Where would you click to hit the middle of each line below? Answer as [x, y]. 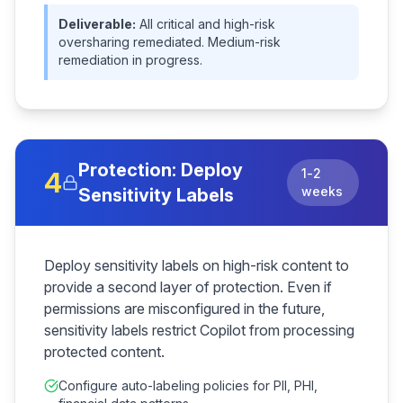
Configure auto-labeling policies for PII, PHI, [188, 385]
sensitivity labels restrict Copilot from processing [199, 330]
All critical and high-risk [207, 24]
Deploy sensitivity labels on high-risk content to [197, 265]
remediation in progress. [130, 60]
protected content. [104, 352]
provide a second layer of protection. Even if [188, 287]
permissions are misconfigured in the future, [184, 309]
